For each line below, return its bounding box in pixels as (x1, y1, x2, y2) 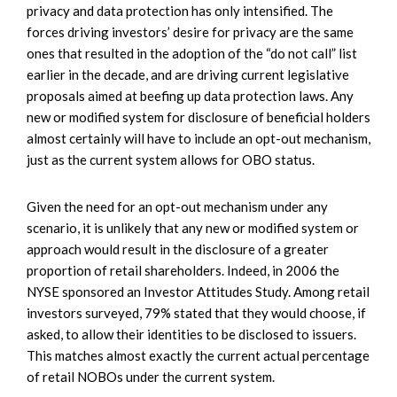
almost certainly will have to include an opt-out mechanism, (27, 129, 370, 146)
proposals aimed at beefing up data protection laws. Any (27, 87, 354, 104)
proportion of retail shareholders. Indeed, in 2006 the (27, 261, 339, 278)
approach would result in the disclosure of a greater (27, 240, 329, 257)
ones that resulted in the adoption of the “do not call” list (27, 44, 357, 61)
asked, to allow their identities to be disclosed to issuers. (27, 325, 356, 342)
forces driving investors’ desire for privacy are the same (27, 23, 354, 40)
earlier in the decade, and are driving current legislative (27, 66, 349, 82)
